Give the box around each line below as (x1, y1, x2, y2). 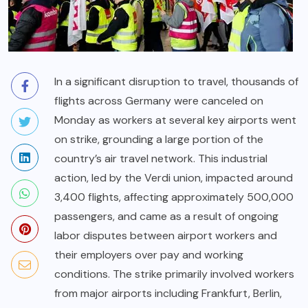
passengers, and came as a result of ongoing (54, 209, 278, 224)
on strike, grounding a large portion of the (54, 132, 263, 147)
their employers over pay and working (54, 247, 243, 263)
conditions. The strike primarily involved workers (54, 267, 294, 282)
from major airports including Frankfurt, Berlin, (54, 286, 282, 301)
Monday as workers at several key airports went (54, 113, 296, 128)
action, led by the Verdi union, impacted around (54, 170, 293, 186)
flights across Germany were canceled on (54, 93, 263, 109)
